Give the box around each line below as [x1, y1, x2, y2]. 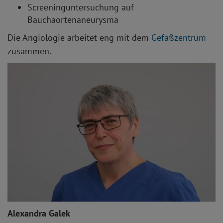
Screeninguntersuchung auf [27, 1, 134, 13]
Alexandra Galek [7, 208, 70, 220]
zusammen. [7, 45, 51, 57]
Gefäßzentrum [151, 32, 206, 44]
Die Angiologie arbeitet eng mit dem [7, 32, 151, 44]
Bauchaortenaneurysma [27, 14, 118, 26]
